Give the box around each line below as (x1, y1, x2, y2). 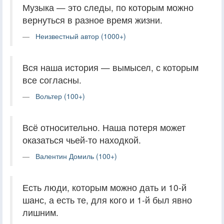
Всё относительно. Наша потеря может (22, 120, 185, 133)
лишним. (22, 205, 58, 218)
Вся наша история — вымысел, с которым (22, 60, 198, 73)
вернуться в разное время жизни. (22, 13, 162, 26)
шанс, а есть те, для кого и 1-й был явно (22, 193, 192, 206)
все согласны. (22, 73, 81, 86)
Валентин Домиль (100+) (35, 150, 117, 161)
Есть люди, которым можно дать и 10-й (22, 180, 186, 193)
